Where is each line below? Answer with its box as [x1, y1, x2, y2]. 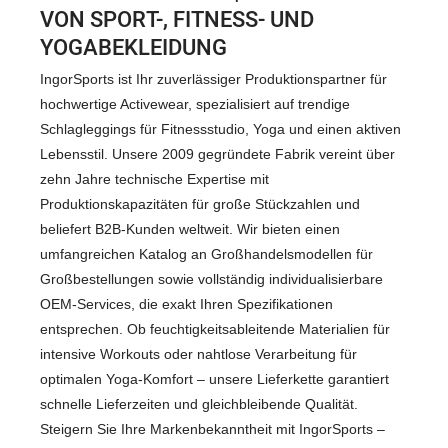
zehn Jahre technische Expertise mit [40, 170, 269, 187]
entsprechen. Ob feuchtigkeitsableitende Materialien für [40, 320, 390, 337]
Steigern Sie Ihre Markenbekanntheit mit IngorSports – [40, 420, 385, 437]
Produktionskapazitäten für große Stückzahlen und [40, 195, 360, 212]
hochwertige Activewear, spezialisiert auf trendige [40, 95, 350, 112]
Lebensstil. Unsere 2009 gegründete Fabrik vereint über [40, 145, 395, 162]
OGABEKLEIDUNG [40, 32, 227, 65]
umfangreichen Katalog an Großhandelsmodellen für [40, 245, 373, 262]
